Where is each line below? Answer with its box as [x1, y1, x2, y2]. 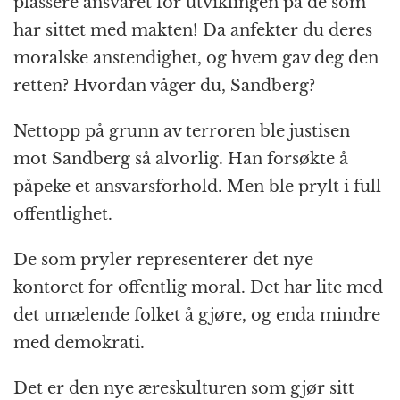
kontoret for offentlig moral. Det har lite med [13, 278, 383, 298]
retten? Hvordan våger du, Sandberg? [13, 76, 315, 96]
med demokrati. [13, 333, 145, 354]
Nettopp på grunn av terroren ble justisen [13, 121, 350, 142]
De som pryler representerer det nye [13, 250, 313, 271]
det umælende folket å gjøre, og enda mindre [13, 305, 380, 326]
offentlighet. [13, 204, 112, 225]
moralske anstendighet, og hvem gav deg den [13, 48, 379, 69]
